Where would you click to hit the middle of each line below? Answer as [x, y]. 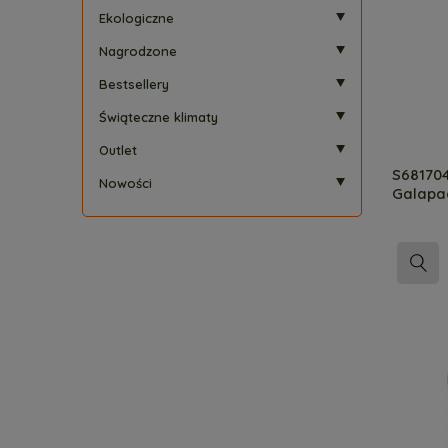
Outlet [118, 150]
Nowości [125, 183]
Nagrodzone [138, 51]
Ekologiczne [136, 18]
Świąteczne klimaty [158, 117]
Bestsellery [134, 84]
